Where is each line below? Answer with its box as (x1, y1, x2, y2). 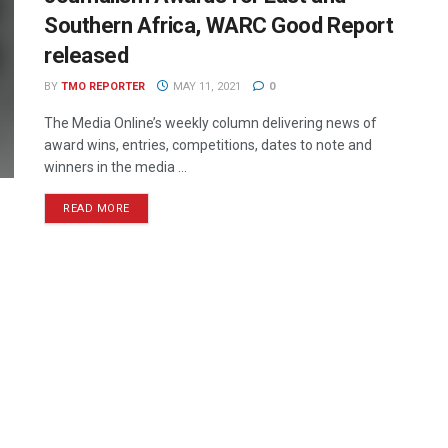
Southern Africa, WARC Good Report (44, 13, 394, 38)
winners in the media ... (44, 159, 187, 175)
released (44, 43, 129, 68)
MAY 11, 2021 (169, 80, 241, 93)
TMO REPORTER (61, 80, 145, 93)
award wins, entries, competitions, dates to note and (44, 137, 372, 153)
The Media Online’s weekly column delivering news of (44, 115, 377, 131)
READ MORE (63, 202, 130, 215)
